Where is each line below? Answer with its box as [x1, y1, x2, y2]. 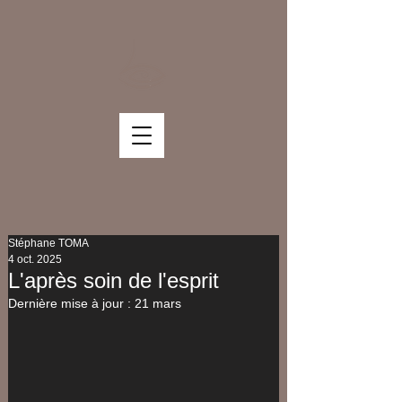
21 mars [135, 296, 181, 310]
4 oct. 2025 [8, 253, 62, 266]
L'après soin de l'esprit [8, 268, 219, 293]
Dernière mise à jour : [8, 296, 135, 310]
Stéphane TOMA [8, 237, 89, 249]
